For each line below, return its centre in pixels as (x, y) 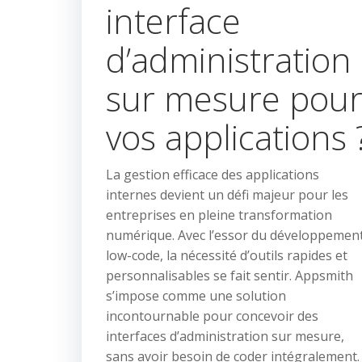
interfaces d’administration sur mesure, (225, 336)
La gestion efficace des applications (213, 175)
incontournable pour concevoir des (212, 316)
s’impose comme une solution (196, 296)
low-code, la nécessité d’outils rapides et (227, 255)
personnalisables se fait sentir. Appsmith (229, 276)
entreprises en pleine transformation (219, 215)
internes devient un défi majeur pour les (227, 195)
